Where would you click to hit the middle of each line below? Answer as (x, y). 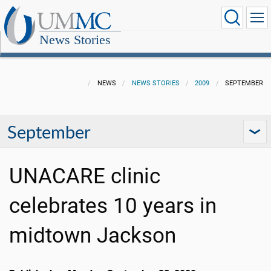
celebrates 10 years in (113, 206)
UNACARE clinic (85, 176)
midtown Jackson (93, 236)
